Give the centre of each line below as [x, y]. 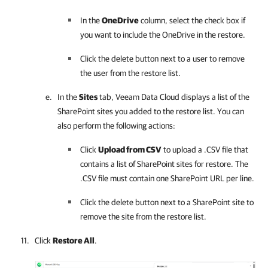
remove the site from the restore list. [143, 217]
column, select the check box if [192, 20]
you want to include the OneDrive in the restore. [163, 35]
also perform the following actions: [116, 126]
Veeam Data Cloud [147, 97]
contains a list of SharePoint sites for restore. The [164, 164]
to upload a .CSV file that [205, 150]
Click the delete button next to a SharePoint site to [167, 202]
